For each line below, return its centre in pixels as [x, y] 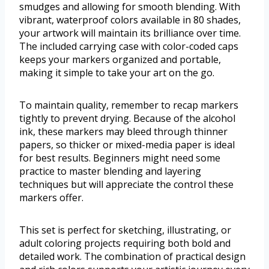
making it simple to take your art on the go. [117, 73]
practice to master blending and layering [110, 171]
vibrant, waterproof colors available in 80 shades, [130, 20]
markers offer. [51, 198]
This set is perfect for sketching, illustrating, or [125, 230]
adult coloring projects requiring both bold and [125, 243]
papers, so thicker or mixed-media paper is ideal [127, 145]
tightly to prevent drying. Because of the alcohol [127, 119]
